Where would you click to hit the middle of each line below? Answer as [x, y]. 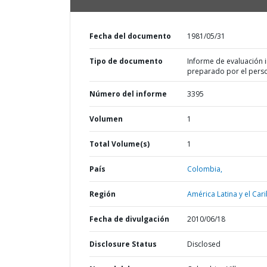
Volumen [106, 119]
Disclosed [204, 244]
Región [103, 194]
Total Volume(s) [119, 144]
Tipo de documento [126, 61]
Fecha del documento [130, 36]
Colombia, [204, 169]
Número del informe [128, 94]
